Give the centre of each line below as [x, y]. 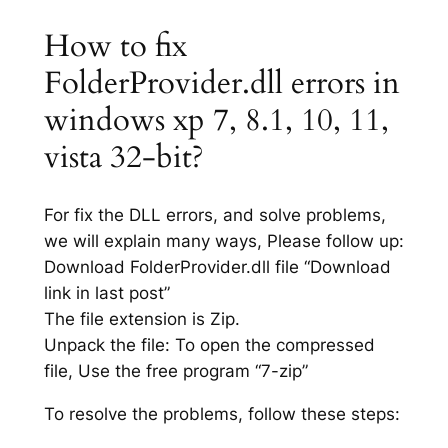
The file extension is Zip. [141, 319]
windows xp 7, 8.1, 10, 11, [216, 120]
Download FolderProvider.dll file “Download [217, 267]
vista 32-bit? [123, 157]
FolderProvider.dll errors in [221, 83]
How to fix [115, 46]
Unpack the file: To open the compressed [209, 345]
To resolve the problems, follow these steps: [221, 413]
